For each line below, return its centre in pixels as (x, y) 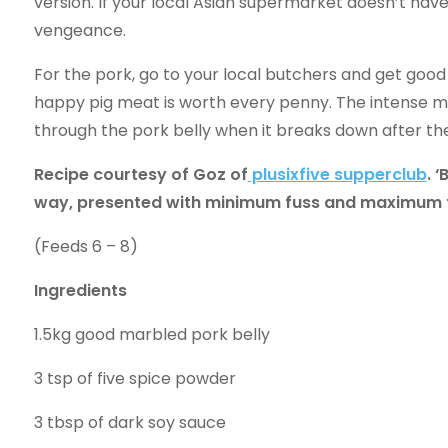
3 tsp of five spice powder (134, 378)
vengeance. (79, 30)
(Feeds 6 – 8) (85, 246)
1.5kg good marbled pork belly (151, 334)
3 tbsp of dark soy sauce (129, 422)
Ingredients (80, 290)
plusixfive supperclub (337, 174)
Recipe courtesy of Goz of (140, 174)
